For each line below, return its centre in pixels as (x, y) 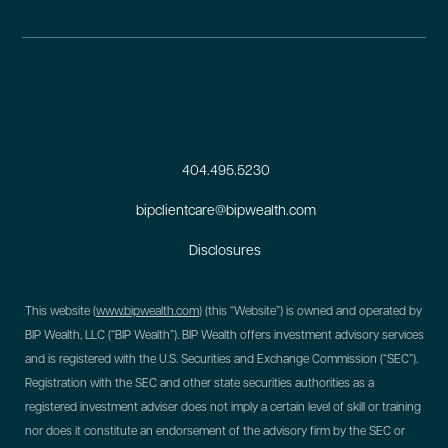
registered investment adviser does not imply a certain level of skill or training (223, 407)
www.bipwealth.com (147, 311)
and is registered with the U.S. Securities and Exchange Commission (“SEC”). (221, 359)
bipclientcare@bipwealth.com (225, 211)
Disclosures (225, 251)
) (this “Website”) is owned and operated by (310, 311)
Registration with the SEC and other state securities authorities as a (199, 383)
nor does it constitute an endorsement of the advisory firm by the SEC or (215, 431)
